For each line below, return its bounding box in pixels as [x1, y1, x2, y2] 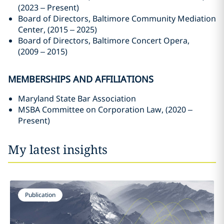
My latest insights [8, 141, 107, 157]
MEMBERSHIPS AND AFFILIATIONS [8, 73, 153, 85]
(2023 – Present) [18, 2, 79, 13]
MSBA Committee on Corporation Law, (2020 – [18, 104, 192, 115]
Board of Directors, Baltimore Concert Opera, [18, 35, 189, 46]
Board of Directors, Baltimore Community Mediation [18, 13, 216, 24]
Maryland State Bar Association [18, 93, 136, 104]
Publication [24, 190, 55, 199]
